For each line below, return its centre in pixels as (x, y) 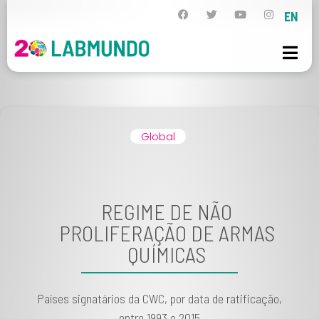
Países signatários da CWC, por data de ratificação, (159, 298)
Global (158, 136)
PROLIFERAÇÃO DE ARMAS (167, 233)
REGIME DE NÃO (167, 211)
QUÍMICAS (167, 254)
